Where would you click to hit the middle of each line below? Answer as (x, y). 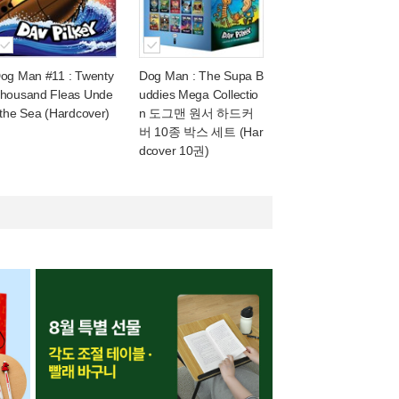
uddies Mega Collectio (199, 94)
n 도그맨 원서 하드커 (196, 113)
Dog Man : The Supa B (201, 76)
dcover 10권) (174, 151)
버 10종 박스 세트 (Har (201, 132)
